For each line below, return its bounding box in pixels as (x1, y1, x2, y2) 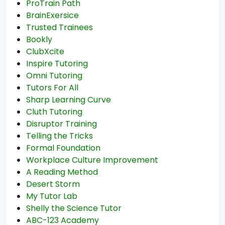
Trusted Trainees (26, 22, 93, 33)
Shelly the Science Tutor (26, 202, 122, 214)
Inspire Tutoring (26, 58, 88, 69)
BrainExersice (26, 10, 79, 21)
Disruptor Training (26, 118, 97, 130)
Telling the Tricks (26, 130, 93, 142)
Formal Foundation (26, 142, 100, 154)
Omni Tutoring (26, 70, 82, 81)
